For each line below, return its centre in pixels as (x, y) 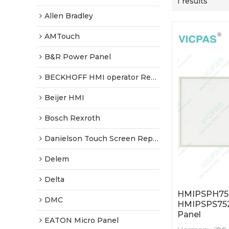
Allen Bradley (69, 16)
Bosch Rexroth (72, 118)
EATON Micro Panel (82, 220)
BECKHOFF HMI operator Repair (98, 77)
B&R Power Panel (78, 57)
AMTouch (62, 36)
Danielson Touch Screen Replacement (99, 139)
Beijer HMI (64, 98)
